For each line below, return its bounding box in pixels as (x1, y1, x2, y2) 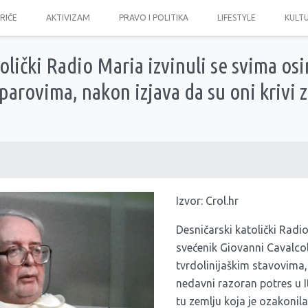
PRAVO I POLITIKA (118, 13, 188, 22)
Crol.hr (206, 195, 239, 207)
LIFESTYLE (217, 13, 256, 22)
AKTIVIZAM (45, 13, 90, 22)
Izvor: (176, 195, 206, 207)
